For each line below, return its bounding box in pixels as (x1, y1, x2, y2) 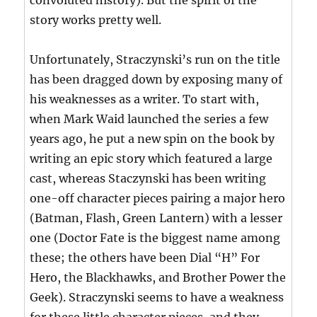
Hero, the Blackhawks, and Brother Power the (30, 270, 287, 285)
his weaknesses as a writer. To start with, (30, 92, 260, 107)
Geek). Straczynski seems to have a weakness (30, 290, 284, 305)
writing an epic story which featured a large (30, 151, 273, 166)
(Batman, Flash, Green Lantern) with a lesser (30, 211, 283, 226)
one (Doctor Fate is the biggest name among (30, 231, 281, 246)
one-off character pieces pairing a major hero (30, 191, 286, 206)
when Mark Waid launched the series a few (30, 112, 269, 127)
